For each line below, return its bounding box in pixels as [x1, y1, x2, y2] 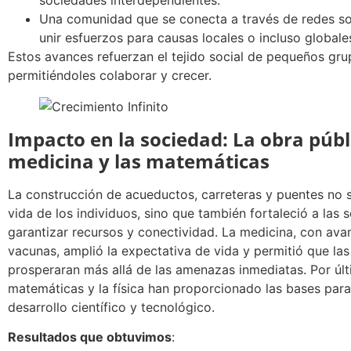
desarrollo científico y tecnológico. [8, 299, 215, 315]
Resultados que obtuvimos [8, 329, 172, 346]
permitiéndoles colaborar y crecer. [8, 67, 212, 83]
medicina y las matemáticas [8, 147, 270, 174]
